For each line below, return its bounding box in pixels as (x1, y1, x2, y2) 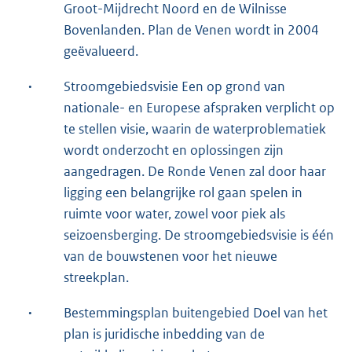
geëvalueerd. (64, 42, 138, 60)
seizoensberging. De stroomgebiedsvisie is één (64, 225, 334, 244)
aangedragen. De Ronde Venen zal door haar (64, 162, 326, 180)
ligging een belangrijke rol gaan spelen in (64, 183, 302, 201)
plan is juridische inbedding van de (64, 324, 265, 343)
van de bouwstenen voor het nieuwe (64, 247, 277, 265)
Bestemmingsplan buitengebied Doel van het (64, 303, 328, 321)
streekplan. (64, 268, 129, 286)
